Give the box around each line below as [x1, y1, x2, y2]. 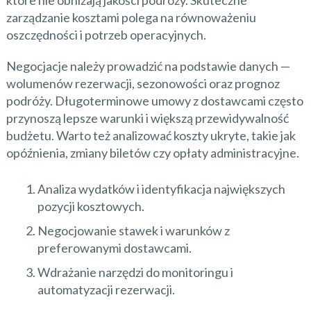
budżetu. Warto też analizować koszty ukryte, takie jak [6, 127, 296, 143]
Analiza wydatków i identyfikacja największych [37, 180, 285, 196]
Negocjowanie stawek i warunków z [37, 222, 230, 238]
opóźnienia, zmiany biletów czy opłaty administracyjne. [6, 144, 299, 160]
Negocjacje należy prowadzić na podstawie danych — [6, 58, 290, 74]
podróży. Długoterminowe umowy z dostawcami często [6, 92, 303, 108]
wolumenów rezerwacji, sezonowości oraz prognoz [6, 75, 280, 91]
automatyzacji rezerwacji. [37, 281, 175, 297]
